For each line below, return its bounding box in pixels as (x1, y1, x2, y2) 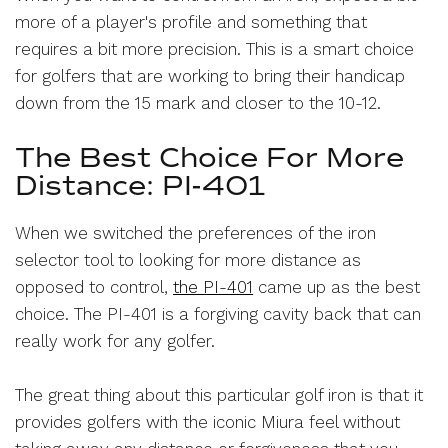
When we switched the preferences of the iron (15, 222, 377, 243)
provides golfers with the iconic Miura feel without (15, 411, 401, 432)
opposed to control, (15, 276, 174, 297)
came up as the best (253, 276, 421, 297)
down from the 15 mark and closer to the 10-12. (15, 92, 381, 113)
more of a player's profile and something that (15, 11, 367, 32)
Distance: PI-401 (15, 167, 266, 203)
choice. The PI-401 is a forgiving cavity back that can (15, 303, 422, 324)
